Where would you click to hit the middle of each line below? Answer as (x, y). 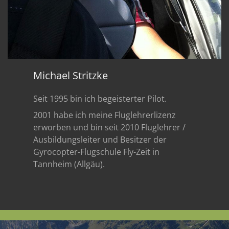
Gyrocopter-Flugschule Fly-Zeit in (96, 152)
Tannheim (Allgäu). (69, 164)
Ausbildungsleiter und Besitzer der (100, 140)
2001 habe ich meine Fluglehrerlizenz (105, 115)
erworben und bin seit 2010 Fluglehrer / (109, 127)
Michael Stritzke (71, 75)
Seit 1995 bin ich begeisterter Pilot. (100, 99)
